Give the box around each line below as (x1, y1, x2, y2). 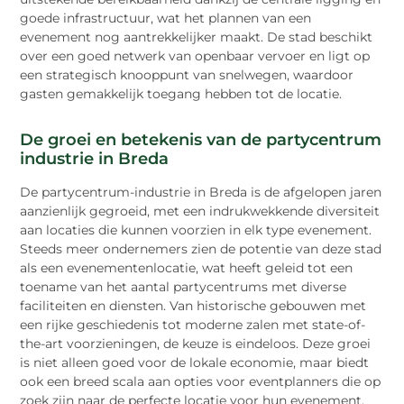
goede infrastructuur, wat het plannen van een (20, 10, 312, 27)
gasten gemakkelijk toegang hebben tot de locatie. (20, 86, 343, 103)
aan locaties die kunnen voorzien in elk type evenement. (20, 222, 372, 239)
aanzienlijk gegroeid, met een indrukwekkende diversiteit (20, 203, 381, 220)
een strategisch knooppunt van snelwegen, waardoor (20, 67, 354, 84)
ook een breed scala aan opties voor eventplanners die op (20, 373, 381, 390)
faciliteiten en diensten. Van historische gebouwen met (20, 298, 367, 315)
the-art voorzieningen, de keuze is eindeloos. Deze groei (20, 335, 372, 353)
